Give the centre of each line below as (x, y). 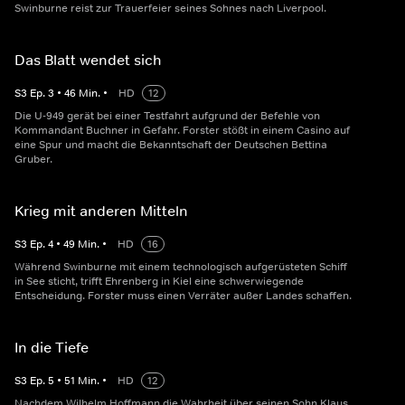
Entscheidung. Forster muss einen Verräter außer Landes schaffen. (183, 296)
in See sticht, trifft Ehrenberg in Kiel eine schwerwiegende (159, 282)
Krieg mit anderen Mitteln (101, 211)
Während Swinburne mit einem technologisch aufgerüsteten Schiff (181, 267)
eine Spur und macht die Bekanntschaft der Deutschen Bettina (171, 145)
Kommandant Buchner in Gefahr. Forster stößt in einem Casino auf (182, 131)
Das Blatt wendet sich (88, 60)
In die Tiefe (52, 348)
